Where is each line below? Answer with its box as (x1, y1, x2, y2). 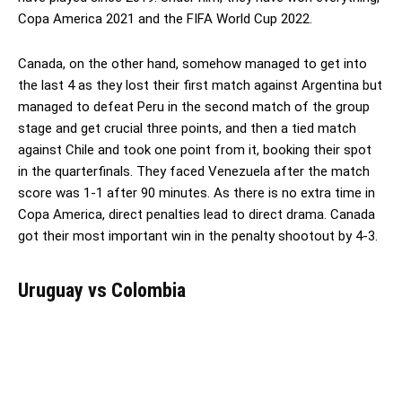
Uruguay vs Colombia (18, 278, 186, 301)
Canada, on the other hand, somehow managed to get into (18, 55, 367, 72)
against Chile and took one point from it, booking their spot (18, 141, 371, 158)
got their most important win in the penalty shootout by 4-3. (18, 227, 378, 244)
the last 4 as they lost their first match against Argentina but (18, 76, 382, 93)
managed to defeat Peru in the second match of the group (18, 98, 370, 115)
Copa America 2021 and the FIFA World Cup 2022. (18, 10, 312, 27)
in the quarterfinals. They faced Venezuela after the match (18, 162, 370, 179)
